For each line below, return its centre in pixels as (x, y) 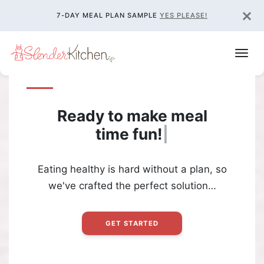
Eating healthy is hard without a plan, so (132, 169)
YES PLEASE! (184, 15)
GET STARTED (132, 223)
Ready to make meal (132, 115)
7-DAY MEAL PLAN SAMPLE (108, 15)
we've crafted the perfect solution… (132, 185)
